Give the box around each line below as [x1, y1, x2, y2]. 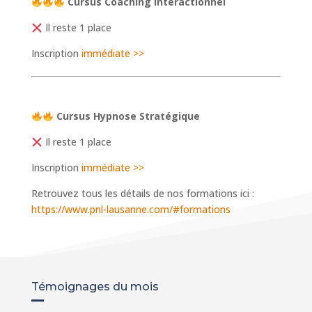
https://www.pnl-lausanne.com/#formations [31, 203, 231, 217]
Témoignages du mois [31, 280, 159, 294]
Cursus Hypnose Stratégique [56, 109, 200, 123]
